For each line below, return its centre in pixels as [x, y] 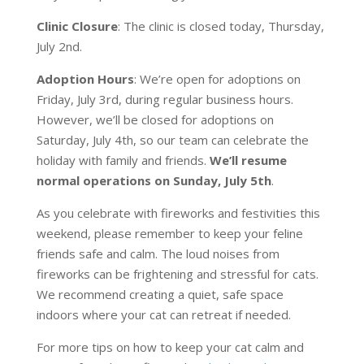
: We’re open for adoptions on [217, 79]
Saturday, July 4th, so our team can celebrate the [172, 140]
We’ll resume [248, 160]
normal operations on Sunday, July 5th [154, 181]
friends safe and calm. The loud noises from [158, 254]
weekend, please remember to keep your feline [169, 234]
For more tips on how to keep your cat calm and [170, 347]
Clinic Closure [77, 26]
